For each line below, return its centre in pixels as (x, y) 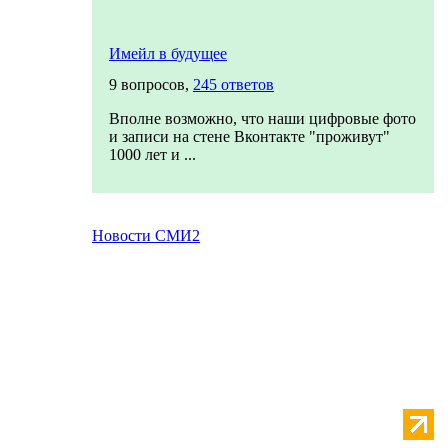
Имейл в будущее (168, 53)
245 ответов (233, 84)
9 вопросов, (151, 84)
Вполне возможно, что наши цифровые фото (262, 118)
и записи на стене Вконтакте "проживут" (249, 136)
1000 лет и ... (152, 154)
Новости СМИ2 (146, 235)
